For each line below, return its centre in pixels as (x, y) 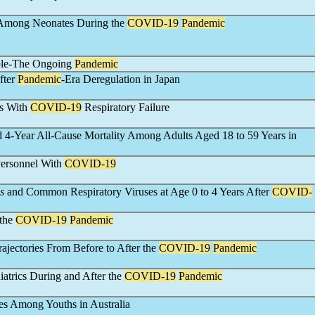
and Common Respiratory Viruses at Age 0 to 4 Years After (138, 192)
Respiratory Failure (126, 107)
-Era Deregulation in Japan (121, 79)
